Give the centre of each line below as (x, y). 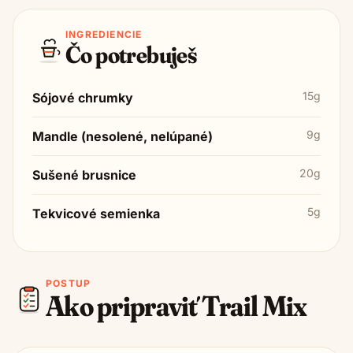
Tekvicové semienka (96, 213)
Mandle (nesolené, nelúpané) (123, 136)
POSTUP (69, 283)
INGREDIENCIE (104, 34)
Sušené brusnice (84, 175)
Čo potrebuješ (131, 54)
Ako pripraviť (124, 305)
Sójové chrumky (83, 97)
